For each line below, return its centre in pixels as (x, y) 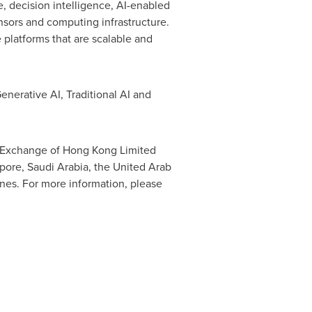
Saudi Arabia (57, 166)
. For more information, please (89, 183)
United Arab (142, 166)
